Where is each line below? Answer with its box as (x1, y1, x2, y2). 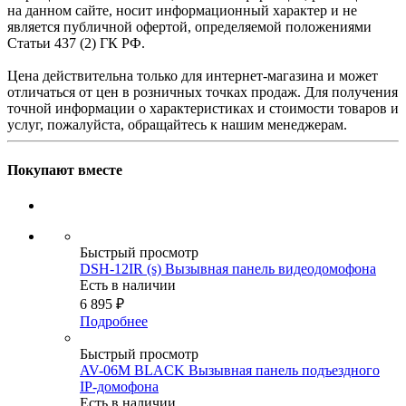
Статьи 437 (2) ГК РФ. (7, 35, 145, 52)
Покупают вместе (7, 161, 122, 178)
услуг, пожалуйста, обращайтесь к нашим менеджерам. (7, 117, 347, 133)
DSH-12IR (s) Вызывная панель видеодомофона (80, 260, 376, 276)
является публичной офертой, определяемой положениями (7, 19, 372, 35)
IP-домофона (80, 378, 159, 394)
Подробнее (80, 313, 148, 329)
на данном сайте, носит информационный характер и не (7, 3, 357, 19)
